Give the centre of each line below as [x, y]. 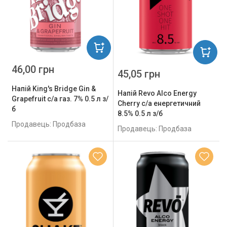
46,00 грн [33, 69]
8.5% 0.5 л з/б [140, 113]
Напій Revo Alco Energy [157, 93]
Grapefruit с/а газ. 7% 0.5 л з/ [60, 99]
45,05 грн [139, 74]
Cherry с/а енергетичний [159, 103]
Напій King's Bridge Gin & [54, 88]
